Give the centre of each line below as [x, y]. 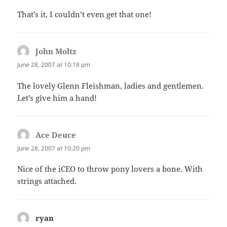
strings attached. [47, 181]
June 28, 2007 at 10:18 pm [54, 65]
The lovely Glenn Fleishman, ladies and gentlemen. [111, 85]
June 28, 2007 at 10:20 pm [54, 148]
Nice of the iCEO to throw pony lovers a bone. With [110, 168]
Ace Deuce [56, 135]
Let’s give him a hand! [57, 98]
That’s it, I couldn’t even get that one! [85, 14]
